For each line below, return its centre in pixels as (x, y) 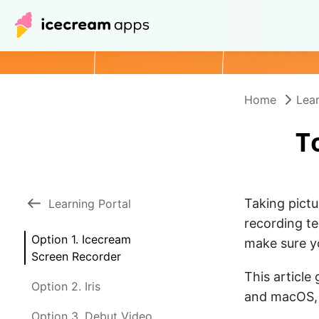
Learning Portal (90, 204)
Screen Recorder (76, 256)
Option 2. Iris (66, 286)
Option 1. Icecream (81, 239)
